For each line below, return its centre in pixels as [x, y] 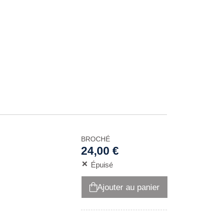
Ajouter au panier [128, 187]
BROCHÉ [95, 139]
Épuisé [102, 165]
